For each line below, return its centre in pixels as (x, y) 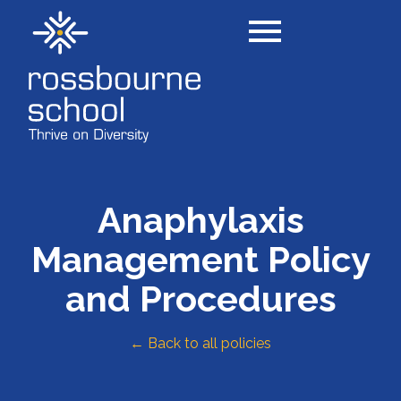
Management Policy (200, 259)
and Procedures (200, 299)
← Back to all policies (200, 343)
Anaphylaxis (200, 220)
